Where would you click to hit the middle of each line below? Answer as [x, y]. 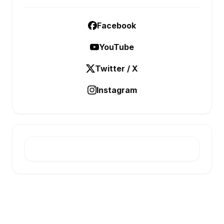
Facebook [116, 25]
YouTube [116, 47]
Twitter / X [116, 68]
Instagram [116, 90]
